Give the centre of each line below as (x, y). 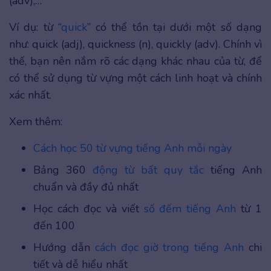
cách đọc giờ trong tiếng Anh (169, 248)
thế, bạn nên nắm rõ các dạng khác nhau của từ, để (135, 61)
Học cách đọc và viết (89, 209)
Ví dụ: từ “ (35, 28)
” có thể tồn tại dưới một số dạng (175, 28)
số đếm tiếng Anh (190, 209)
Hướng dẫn (64, 248)
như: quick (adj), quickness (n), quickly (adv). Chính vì (135, 44)
